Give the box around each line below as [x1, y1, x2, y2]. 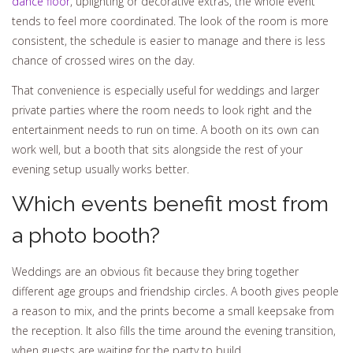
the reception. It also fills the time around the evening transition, [12, 322, 336, 338]
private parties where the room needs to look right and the [12, 102, 312, 117]
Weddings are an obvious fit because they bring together [12, 263, 299, 279]
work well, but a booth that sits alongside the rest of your [12, 141, 303, 157]
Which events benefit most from [12, 191, 329, 217]
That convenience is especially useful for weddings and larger [12, 82, 319, 98]
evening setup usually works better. [12, 161, 189, 176]
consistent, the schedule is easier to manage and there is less [12, 33, 325, 49]
